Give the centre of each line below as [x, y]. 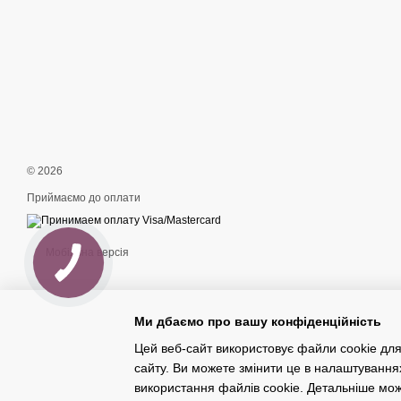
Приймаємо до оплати [84, 198]
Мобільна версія [86, 252]
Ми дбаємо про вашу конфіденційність [258, 321]
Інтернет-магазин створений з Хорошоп [117, 382]
